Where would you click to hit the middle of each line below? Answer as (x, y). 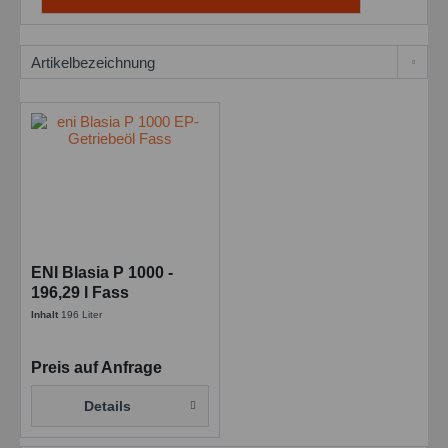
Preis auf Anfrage (97, 368)
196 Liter (82, 315)
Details (107, 406)
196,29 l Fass (80, 293)
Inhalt (46, 315)
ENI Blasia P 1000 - (102, 273)
